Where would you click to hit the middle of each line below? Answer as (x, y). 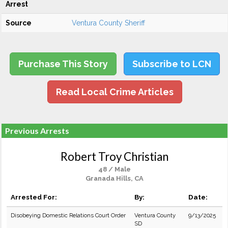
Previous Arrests (37, 131)
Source (19, 23)
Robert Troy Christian (115, 156)
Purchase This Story (63, 64)
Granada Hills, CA (115, 178)
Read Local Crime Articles (115, 92)
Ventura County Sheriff (108, 23)
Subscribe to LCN (172, 64)
